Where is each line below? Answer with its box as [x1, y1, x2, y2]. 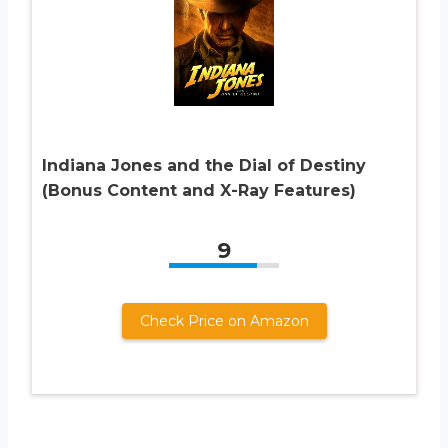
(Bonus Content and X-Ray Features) [42, 181, 356, 201]
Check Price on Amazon [139, 312, 309, 331]
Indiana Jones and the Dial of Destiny [42, 156, 366, 176]
